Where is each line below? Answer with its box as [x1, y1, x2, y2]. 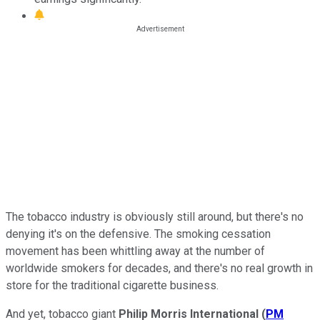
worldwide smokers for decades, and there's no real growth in [6, 261, 313, 275]
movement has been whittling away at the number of [6, 244, 265, 258]
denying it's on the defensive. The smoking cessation [6, 226, 271, 241]
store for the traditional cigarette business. [6, 278, 219, 292]
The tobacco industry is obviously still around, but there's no [6, 209, 304, 224]
